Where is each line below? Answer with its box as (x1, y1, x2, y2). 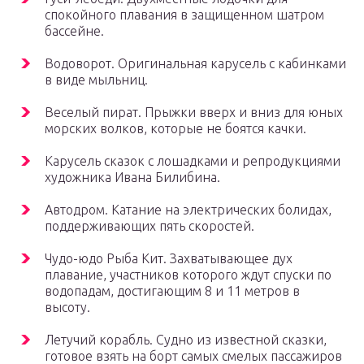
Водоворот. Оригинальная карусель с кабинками (45, 56, 346, 71)
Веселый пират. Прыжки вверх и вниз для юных (45, 105, 343, 120)
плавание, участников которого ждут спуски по (45, 267, 331, 283)
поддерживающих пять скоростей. (45, 219, 254, 234)
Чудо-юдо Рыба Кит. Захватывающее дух (45, 251, 292, 266)
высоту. (45, 300, 90, 315)
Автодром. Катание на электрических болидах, (45, 202, 331, 218)
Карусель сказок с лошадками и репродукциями (45, 154, 340, 169)
